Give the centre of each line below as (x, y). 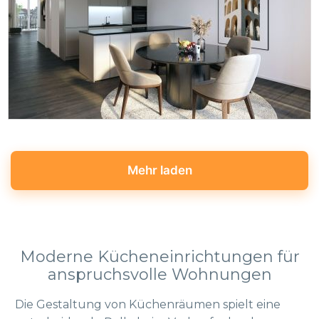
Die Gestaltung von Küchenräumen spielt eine (148, 305)
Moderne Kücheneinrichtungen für (159, 256)
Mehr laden (159, 171)
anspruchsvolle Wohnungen (159, 274)
